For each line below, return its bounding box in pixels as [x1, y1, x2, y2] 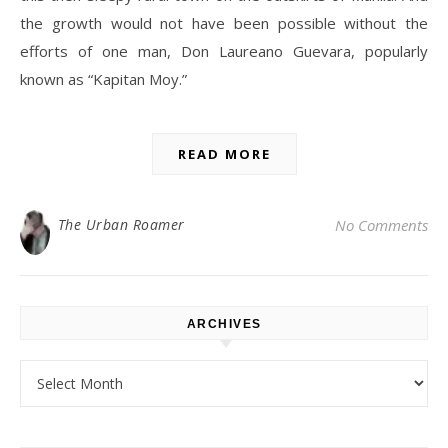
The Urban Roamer [57, 215, 185, 235]
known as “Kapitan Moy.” [20, 69, 187, 90]
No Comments [335, 215, 428, 236]
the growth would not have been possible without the [20, 13, 428, 34]
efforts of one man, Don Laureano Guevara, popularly [20, 41, 428, 62]
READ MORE [177, 145, 271, 164]
